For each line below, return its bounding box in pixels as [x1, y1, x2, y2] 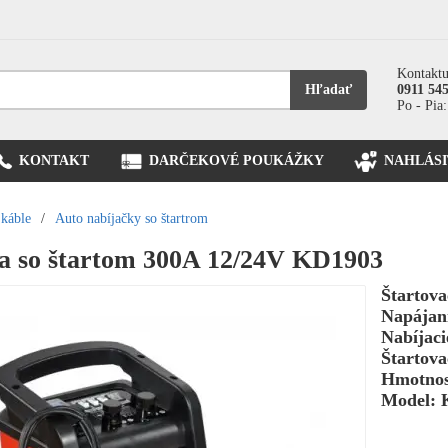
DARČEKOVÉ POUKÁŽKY [149, 153, 324, 168]
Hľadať [305, 82, 352, 97]
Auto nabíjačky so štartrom [54, 211, 208, 226]
